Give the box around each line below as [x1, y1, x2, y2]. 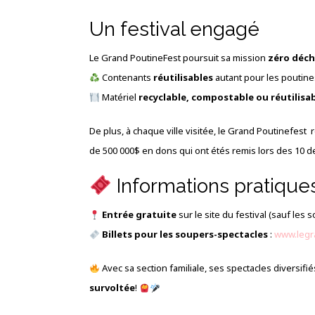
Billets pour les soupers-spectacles [101, 228, 268, 241]
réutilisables [153, 71, 215, 84]
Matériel [99, 91, 139, 104]
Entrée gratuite [101, 208, 176, 221]
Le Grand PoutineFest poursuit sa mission [89, 51, 268, 65]
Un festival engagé [89, 18, 259, 41]
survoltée [89, 281, 135, 295]
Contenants [99, 71, 153, 84]
